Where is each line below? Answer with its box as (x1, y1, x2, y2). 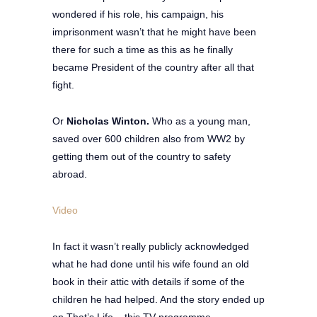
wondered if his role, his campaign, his (52, 8, 224, 20)
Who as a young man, (149, 115, 250, 127)
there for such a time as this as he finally (52, 43, 233, 55)
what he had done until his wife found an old (52, 258, 249, 270)
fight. (52, 79, 74, 91)
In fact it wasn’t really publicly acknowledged (52, 240, 249, 252)
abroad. (52, 168, 87, 180)
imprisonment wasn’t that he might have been (52, 25, 256, 38)
